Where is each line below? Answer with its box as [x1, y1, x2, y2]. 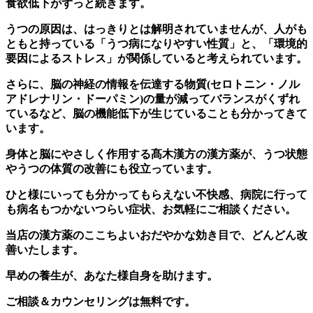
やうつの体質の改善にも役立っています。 [6, 163, 218, 175]
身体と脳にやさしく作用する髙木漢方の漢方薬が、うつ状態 [6, 148, 307, 161]
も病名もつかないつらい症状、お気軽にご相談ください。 [6, 203, 296, 216]
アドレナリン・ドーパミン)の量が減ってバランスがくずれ [6, 93, 300, 105]
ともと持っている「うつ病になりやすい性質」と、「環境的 [6, 38, 307, 50]
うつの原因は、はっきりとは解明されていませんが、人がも [6, 23, 307, 36]
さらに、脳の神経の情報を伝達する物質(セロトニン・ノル [6, 78, 300, 91]
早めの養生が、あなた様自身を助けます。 [6, 270, 218, 282]
